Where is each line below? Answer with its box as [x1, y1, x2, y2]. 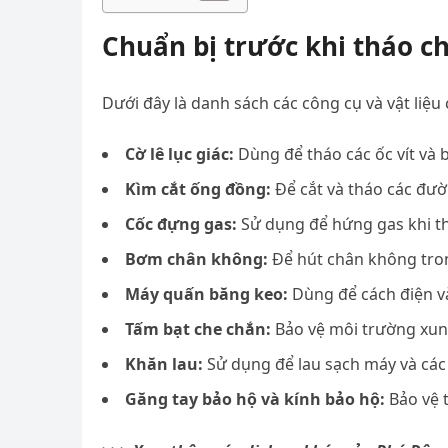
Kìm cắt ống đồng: [125, 178, 271, 200]
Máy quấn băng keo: [125, 283, 288, 305]
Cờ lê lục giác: [125, 143, 234, 165]
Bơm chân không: [125, 248, 268, 270]
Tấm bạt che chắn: [125, 318, 271, 340]
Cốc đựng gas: [125, 213, 237, 235]
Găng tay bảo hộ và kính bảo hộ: [125, 388, 385, 410]
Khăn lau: [125, 353, 203, 375]
